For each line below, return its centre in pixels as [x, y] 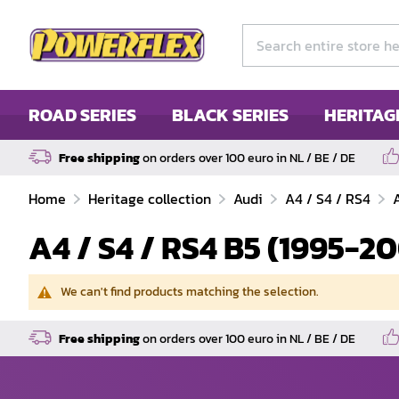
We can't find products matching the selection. [190, 292]
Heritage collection [151, 199]
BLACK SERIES [230, 115]
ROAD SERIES [82, 115]
